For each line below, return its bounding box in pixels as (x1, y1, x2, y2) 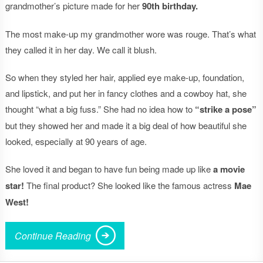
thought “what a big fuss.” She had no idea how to (5, 103, 195, 115)
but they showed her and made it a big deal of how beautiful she (5, 119, 247, 131)
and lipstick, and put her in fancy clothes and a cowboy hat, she (5, 87, 247, 99)
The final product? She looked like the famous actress (26, 179, 234, 191)
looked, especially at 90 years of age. (5, 135, 147, 147)
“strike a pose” (194, 103, 257, 116)
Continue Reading (14, 229, 91, 242)
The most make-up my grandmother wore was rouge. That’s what (5, 28, 256, 40)
